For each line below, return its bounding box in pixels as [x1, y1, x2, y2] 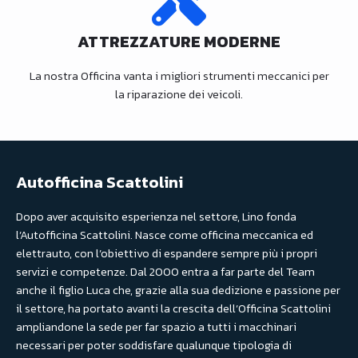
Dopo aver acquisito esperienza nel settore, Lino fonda [16, 208, 296, 225]
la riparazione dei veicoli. [115, 85, 243, 103]
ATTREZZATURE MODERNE [78, 29, 280, 54]
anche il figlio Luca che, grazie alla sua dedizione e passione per [16, 281, 340, 299]
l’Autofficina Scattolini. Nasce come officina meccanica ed [16, 226, 313, 244]
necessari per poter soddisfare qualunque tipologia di [16, 336, 292, 354]
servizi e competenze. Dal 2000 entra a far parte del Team [16, 263, 315, 280]
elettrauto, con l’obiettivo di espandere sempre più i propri [16, 245, 317, 262]
